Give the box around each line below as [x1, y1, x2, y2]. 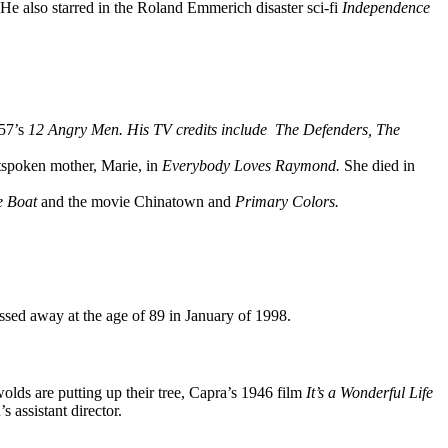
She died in [344, 156, 415, 174]
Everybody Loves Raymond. [162, 156, 344, 174]
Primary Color [235, 192, 329, 210]
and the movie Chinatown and [41, 192, 235, 210]
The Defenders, [275, 120, 376, 138]
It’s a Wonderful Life [306, 384, 433, 401]
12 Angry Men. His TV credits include [28, 120, 271, 138]
